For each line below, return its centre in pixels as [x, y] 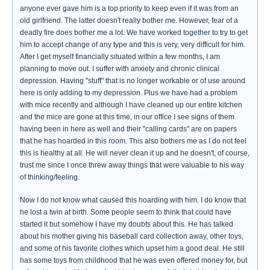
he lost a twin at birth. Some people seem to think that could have [126, 212]
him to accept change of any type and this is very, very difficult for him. [133, 45]
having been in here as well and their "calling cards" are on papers [128, 129]
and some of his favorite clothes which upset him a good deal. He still [132, 248]
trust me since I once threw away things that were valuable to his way [132, 165]
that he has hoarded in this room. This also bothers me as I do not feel [133, 141]
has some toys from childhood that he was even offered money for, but [133, 260]
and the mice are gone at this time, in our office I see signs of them [127, 117]
